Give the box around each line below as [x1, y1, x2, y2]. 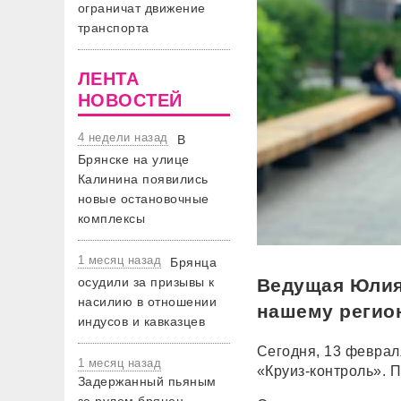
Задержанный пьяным [78, 374, 217, 388]
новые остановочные [78, 192, 209, 206]
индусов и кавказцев [78, 314, 206, 328]
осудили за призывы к [78, 275, 215, 289]
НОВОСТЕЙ [78, 90, 183, 110]
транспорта [78, 21, 149, 35]
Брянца [170, 255, 218, 269]
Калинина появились [78, 172, 209, 186]
